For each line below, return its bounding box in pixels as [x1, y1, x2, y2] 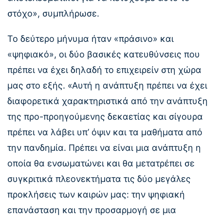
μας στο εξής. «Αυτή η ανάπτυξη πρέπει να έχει [7, 80, 207, 91]
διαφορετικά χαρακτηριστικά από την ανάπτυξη [7, 95, 208, 106]
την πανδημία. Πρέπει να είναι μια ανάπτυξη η [7, 142, 201, 153]
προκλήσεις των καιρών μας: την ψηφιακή [7, 189, 185, 200]
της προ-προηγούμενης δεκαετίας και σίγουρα [7, 111, 203, 122]
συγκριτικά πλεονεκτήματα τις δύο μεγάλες [7, 173, 191, 184]
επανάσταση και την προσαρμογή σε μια [7, 204, 176, 215]
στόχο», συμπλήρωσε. [7, 8, 99, 18]
